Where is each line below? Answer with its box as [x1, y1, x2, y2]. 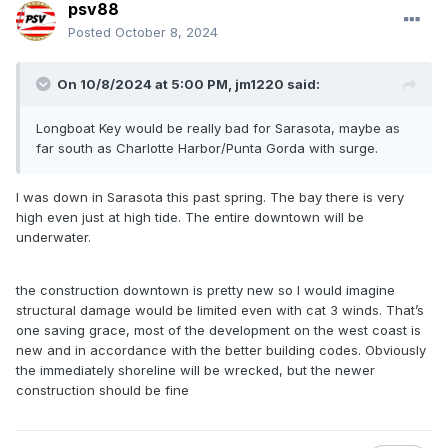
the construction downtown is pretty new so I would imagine [16, 282, 395, 299]
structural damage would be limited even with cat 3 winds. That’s [16, 302, 424, 319]
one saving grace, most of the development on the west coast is [16, 322, 421, 339]
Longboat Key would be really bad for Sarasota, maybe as [36, 120, 400, 137]
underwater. [16, 229, 95, 246]
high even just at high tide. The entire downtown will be [16, 209, 364, 226]
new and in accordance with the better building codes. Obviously [16, 342, 426, 359]
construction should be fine [16, 382, 189, 399]
